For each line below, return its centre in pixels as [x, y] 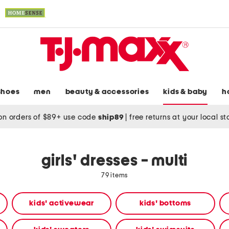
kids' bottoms [165, 203]
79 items [114, 176]
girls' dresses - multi [114, 161]
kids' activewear [62, 203]
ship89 [112, 117]
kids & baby [186, 92]
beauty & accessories [107, 92]
